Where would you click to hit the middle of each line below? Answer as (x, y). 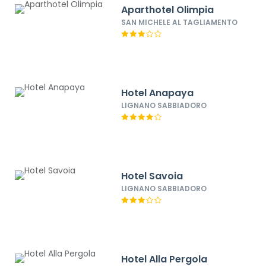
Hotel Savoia (152, 176)
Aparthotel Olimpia (168, 10)
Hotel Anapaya (158, 93)
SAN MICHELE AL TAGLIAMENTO (180, 22)
